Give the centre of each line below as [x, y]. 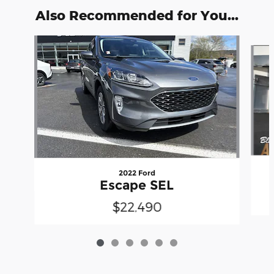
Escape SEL [137, 185]
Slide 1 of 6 [27, 41]
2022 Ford [137, 172]
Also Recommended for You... [137, 15]
